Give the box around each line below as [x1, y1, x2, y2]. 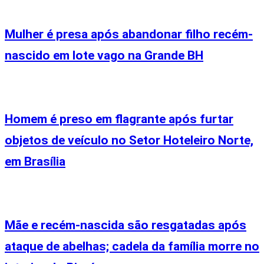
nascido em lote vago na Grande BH [5, 47, 203, 62]
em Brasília [5, 153, 65, 169]
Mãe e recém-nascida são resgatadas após [5, 217, 246, 232]
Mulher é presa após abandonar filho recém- [5, 26, 253, 41]
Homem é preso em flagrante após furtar [5, 111, 233, 126]
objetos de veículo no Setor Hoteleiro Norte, [5, 132, 253, 147]
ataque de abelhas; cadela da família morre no [5, 238, 259, 253]
